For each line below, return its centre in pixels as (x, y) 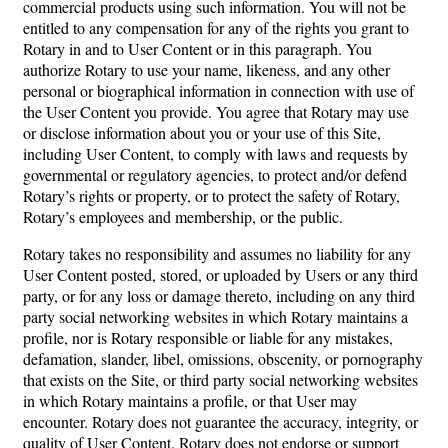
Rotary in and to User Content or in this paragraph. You (197, 49)
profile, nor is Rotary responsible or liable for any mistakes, (208, 338)
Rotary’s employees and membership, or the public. (183, 217)
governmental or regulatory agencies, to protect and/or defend (215, 175)
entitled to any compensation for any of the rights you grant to (216, 28)
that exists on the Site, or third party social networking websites (220, 380)
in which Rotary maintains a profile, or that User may (190, 401)
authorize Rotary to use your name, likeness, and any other (206, 70)
